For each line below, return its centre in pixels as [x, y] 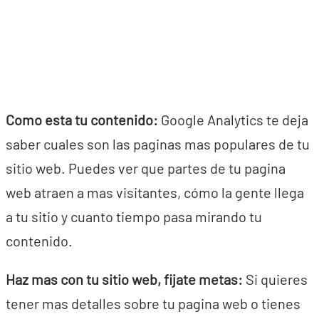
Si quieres [275, 279]
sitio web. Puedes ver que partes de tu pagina [146, 168]
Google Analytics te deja [233, 120]
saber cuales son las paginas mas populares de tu [158, 144]
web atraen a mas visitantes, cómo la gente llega [155, 192]
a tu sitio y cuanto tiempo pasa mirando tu [134, 216]
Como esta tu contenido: [82, 120]
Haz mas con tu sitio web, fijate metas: [124, 279]
